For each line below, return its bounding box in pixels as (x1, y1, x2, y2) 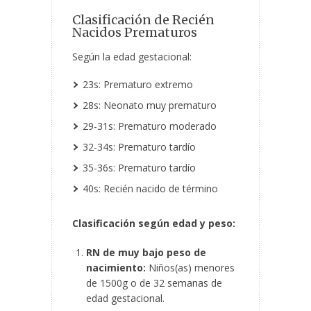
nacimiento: (86, 261, 146, 275)
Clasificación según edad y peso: (72, 217, 235, 230)
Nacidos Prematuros (72, 24, 197, 41)
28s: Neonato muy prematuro (83, 99, 217, 112)
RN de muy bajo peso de (86, 246, 206, 260)
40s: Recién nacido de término (83, 182, 218, 196)
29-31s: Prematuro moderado (83, 119, 217, 133)
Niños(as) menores (146, 261, 235, 275)
